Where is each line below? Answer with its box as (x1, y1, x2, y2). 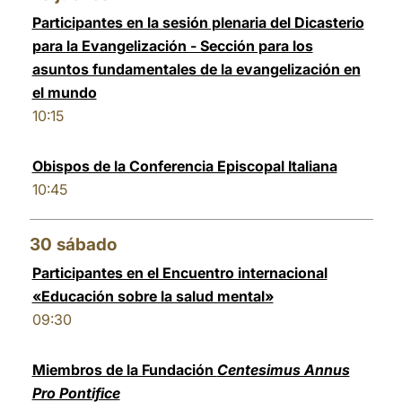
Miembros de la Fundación (31, 361, 217, 379)
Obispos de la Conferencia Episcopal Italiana (31, 157, 337, 175)
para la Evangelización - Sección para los (31, 37, 313, 55)
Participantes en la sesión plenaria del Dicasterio (31, 13, 364, 31)
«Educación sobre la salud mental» (31, 287, 274, 305)
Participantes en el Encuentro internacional (31, 264, 328, 282)
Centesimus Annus (216, 361, 350, 379)
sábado (56, 234, 117, 255)
